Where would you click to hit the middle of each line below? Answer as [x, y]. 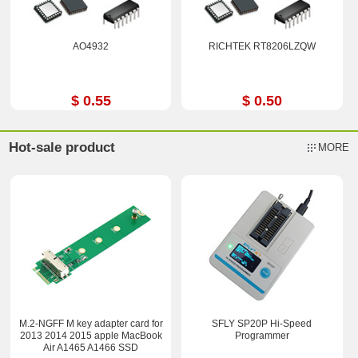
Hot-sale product [62, 148]
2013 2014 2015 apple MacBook [91, 336]
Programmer [262, 336]
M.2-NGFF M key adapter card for [91, 324]
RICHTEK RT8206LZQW [262, 46]
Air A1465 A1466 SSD [91, 348]
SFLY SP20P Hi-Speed [262, 324]
